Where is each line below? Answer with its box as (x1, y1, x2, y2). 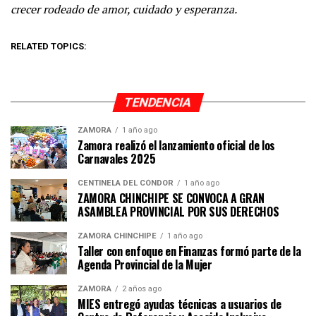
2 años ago (122, 284, 162, 293)
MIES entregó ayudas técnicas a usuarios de (78, 295, 281, 312)
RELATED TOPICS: (11, 40, 87, 51)
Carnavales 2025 (78, 150, 156, 167)
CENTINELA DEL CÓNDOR (78, 178, 174, 188)
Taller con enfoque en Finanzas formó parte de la (78, 242, 301, 260)
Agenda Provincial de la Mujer (78, 255, 212, 273)
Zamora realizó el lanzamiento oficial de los (78, 136, 275, 154)
